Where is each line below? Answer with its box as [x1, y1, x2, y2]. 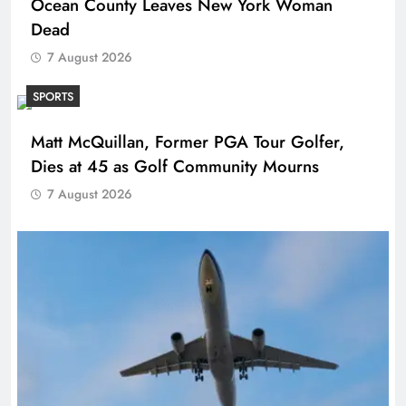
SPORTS [33, 87, 73, 105]
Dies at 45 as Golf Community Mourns [31, 153, 319, 179]
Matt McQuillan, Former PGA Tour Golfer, [31, 129, 344, 154]
